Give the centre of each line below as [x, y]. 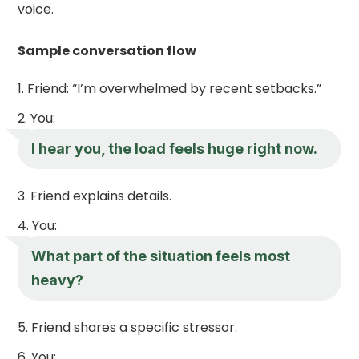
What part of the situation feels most [161, 256]
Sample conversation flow [107, 50]
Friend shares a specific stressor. [135, 327]
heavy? [58, 280]
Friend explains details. [101, 196]
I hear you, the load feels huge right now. [175, 148]
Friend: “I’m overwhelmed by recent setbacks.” [175, 88]
